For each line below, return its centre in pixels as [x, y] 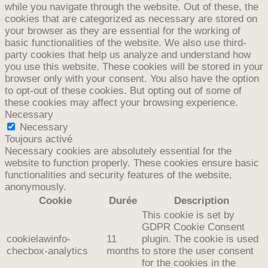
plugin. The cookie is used [200, 239]
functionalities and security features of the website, [118, 175]
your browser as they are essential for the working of [123, 31]
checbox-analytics [47, 251]
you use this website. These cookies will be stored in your [134, 66]
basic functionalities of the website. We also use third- [126, 42]
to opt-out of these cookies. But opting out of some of [123, 90]
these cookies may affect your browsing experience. [121, 102]
